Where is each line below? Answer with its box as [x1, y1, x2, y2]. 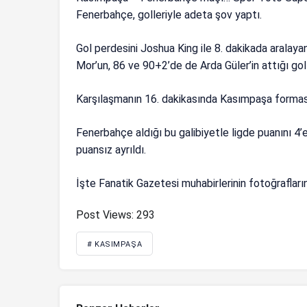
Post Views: [76, 208, 134, 221]
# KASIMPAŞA [87, 239, 143, 249]
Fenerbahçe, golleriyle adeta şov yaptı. [76, 8, 262, 21]
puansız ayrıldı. [76, 143, 147, 156]
